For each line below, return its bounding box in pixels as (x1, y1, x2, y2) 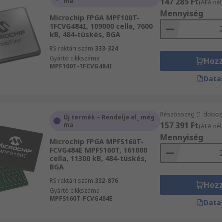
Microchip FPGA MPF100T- (49, 13, 140, 22)
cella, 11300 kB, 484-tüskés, (49, 154, 147, 163)
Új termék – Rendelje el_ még (63, 113, 155, 121)
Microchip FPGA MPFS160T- (49, 137, 144, 146)
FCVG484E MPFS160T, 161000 (49, 145, 147, 155)
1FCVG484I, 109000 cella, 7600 (49, 21, 153, 31)
